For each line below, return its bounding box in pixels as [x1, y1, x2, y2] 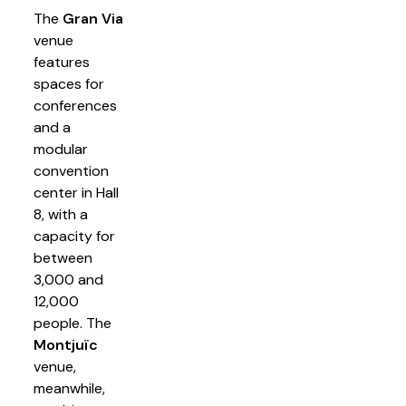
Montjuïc [34, 335, 98, 354]
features [34, 53, 90, 72]
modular [34, 140, 88, 159]
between [34, 248, 92, 267]
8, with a [34, 205, 88, 224]
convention [34, 161, 109, 180]
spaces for [34, 74, 104, 93]
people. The [34, 314, 111, 333]
